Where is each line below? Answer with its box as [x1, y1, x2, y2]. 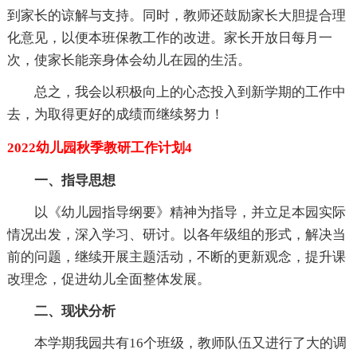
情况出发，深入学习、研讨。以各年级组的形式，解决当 [6, 227, 346, 242]
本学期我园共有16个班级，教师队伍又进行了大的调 [33, 335, 347, 351]
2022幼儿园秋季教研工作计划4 [6, 140, 192, 155]
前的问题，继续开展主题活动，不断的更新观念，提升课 [6, 249, 346, 265]
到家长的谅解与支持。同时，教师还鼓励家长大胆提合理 [6, 8, 346, 23]
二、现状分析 [33, 304, 116, 319]
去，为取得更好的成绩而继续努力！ [6, 107, 224, 122]
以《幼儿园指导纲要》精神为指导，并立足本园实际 [33, 205, 346, 220]
